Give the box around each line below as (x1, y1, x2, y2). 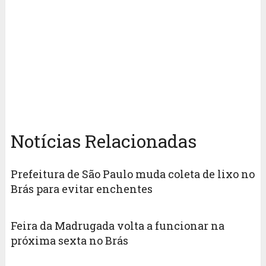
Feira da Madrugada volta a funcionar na (10, 218, 224, 233)
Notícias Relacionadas (10, 129, 197, 153)
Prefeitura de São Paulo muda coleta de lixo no (10, 167, 255, 182)
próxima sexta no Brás (10, 233, 128, 248)
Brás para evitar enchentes (10, 182, 153, 197)
